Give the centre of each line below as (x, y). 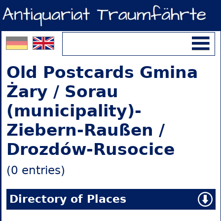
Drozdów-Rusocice (90, 149)
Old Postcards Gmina (102, 73)
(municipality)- (74, 111)
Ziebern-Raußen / (85, 130)
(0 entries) (36, 170)
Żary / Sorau (62, 92)
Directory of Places (68, 199)
